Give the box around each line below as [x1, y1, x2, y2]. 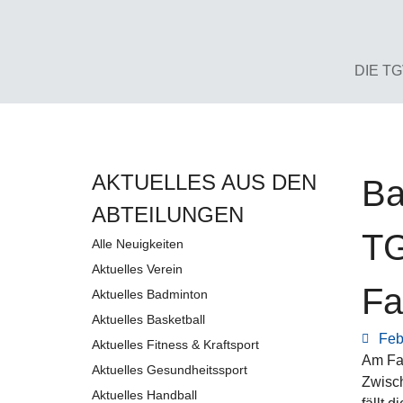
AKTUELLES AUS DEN [92, 169, 317, 194]
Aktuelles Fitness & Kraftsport [92, 336, 259, 352]
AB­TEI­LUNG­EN [92, 201, 244, 227]
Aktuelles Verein [92, 261, 183, 276]
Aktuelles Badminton [92, 286, 208, 301]
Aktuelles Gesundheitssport [92, 362, 247, 377]
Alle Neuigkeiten [92, 236, 184, 251]
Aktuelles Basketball [92, 311, 205, 327]
